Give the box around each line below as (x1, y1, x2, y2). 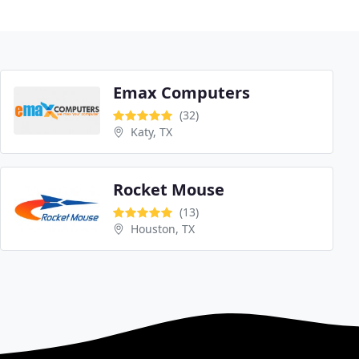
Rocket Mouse (113, 179, 224, 201)
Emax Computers (113, 82, 250, 104)
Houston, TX (131, 221, 195, 237)
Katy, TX (131, 124, 172, 140)
